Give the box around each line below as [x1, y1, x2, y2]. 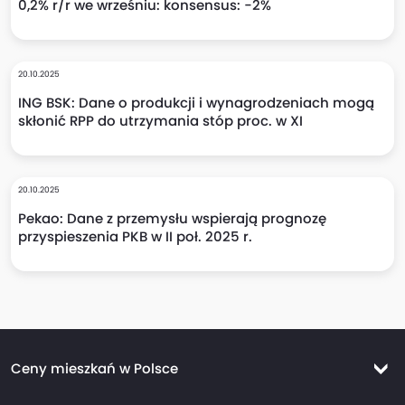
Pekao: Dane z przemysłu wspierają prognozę [18, 209, 326, 228]
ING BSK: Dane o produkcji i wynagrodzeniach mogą [18, 93, 374, 112]
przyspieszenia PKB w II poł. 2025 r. [18, 227, 252, 246]
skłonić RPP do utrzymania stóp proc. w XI [18, 111, 303, 130]
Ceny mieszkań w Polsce [11, 359, 178, 378]
